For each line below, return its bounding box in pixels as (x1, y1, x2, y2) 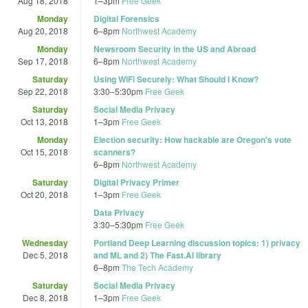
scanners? (93, 145, 135, 158)
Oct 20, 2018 (21, 188, 68, 200)
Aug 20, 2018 (18, 24, 68, 36)
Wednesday (22, 236, 68, 249)
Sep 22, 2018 (18, 85, 68, 97)
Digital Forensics (93, 12, 159, 25)
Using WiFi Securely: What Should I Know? (93, 72, 258, 85)
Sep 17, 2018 (18, 54, 68, 67)
